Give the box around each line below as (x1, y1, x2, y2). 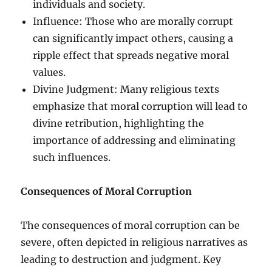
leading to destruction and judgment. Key (21, 253, 222, 265)
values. (33, 66, 66, 78)
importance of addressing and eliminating (33, 134, 236, 146)
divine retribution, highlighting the (33, 117, 205, 129)
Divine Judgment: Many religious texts (33, 83, 220, 95)
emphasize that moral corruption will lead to (33, 100, 248, 112)
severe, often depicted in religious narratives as (21, 236, 248, 248)
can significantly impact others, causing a (33, 32, 234, 44)
